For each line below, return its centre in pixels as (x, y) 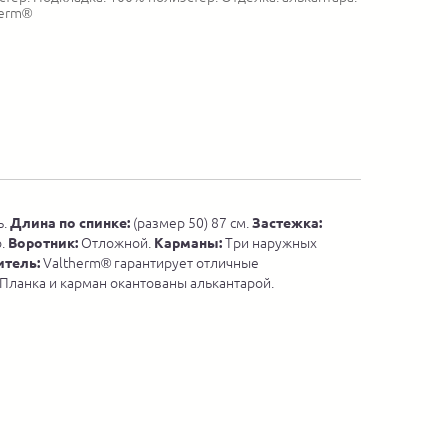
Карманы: (188, 243)
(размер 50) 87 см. (191, 223)
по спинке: (94, 223)
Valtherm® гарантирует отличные (149, 263)
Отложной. (117, 243)
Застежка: (287, 223)
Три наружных (269, 243)
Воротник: (44, 243)
